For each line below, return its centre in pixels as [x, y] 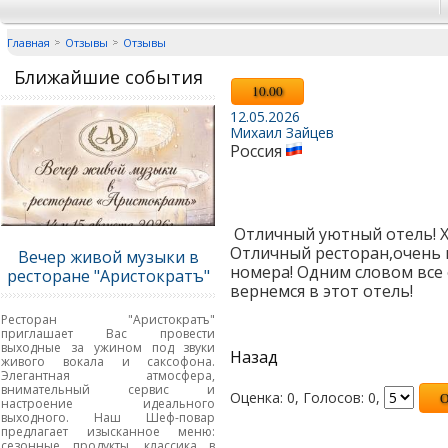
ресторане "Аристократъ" [108, 276]
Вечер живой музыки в [108, 257]
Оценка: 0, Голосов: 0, [306, 397]
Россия [257, 150]
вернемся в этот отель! [321, 290]
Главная [28, 43]
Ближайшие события [108, 76]
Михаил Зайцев [281, 132]
